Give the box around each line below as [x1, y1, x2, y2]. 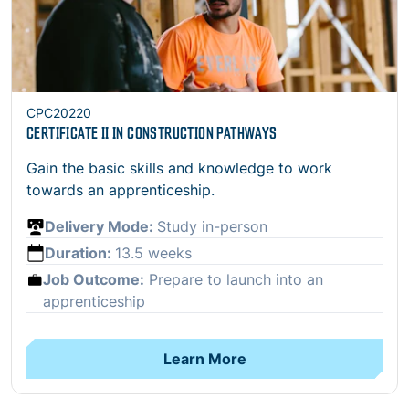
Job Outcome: [42, 270, 144, 289]
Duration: [45, 244, 115, 263]
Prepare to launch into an [143, 270, 323, 289]
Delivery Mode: [45, 217, 157, 236]
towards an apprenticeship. [26, 181, 215, 200]
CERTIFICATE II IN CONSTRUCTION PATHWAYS [26, 122, 278, 142]
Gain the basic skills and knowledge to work [26, 159, 332, 178]
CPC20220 [26, 105, 91, 121]
